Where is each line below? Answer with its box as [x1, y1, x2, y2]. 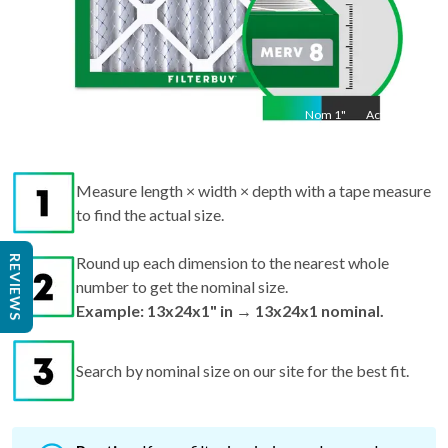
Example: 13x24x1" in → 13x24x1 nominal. [76, 300, 384, 320]
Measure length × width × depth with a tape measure [76, 180, 431, 200]
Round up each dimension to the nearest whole [76, 252, 389, 272]
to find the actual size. [76, 204, 224, 224]
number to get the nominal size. [76, 276, 288, 296]
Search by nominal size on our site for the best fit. [76, 360, 409, 380]
